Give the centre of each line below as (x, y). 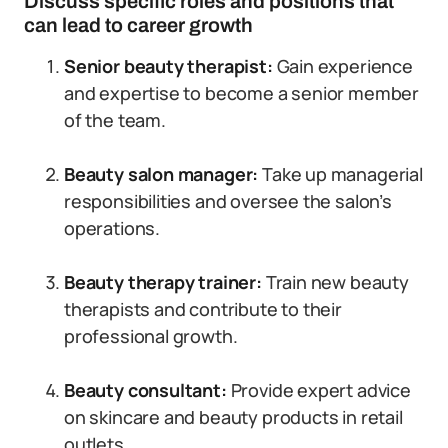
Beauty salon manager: (163, 174)
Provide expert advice (318, 390)
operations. (112, 228)
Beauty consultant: (145, 390)
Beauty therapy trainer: (165, 282)
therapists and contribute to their (203, 309)
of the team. (115, 120)
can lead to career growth (138, 25)
